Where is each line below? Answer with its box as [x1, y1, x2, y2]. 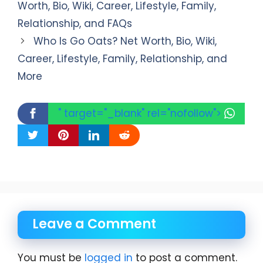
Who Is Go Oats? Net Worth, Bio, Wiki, [33, 34, 217, 49]
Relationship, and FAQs [18, 16, 132, 31]
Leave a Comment [32, 215, 156, 234]
